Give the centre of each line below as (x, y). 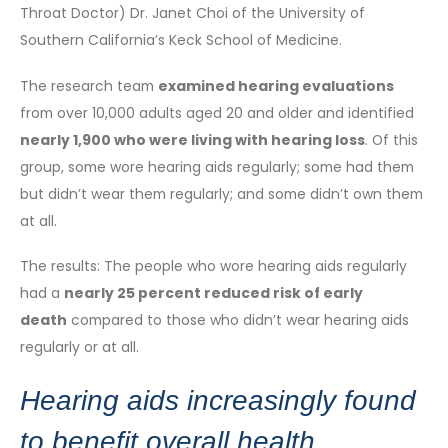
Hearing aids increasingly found (218, 400)
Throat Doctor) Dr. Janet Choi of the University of (192, 13)
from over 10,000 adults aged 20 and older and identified (217, 112)
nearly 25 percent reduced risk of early (213, 293)
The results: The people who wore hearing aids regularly (213, 266)
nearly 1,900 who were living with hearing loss (192, 139)
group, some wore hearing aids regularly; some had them (217, 166)
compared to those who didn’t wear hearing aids (238, 320)
